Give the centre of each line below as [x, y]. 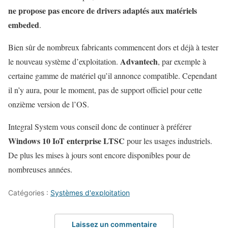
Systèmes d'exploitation [90, 192]
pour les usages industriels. [168, 140]
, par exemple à [182, 61]
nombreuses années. [40, 169]
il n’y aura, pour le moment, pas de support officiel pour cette [105, 90]
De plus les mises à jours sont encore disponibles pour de [99, 155]
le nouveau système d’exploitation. [64, 61]
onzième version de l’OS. [49, 104]
